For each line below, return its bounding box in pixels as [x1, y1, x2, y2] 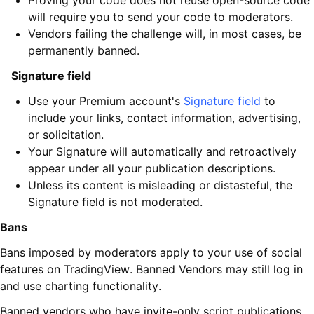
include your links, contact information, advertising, [28, 111, 301, 125]
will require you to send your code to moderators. [28, 10, 293, 25]
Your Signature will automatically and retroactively [28, 144, 296, 159]
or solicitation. [28, 128, 104, 142]
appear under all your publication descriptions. [28, 161, 275, 176]
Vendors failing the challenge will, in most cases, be [28, 27, 301, 41]
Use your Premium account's [28, 94, 184, 109]
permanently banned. [28, 43, 139, 58]
